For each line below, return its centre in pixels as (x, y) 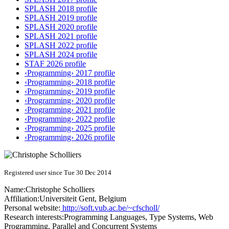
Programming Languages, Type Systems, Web (139, 217)
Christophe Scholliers (60, 190)
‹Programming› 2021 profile (70, 110)
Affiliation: (22, 199)
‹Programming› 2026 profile (70, 138)
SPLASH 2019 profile (61, 18)
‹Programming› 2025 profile (70, 128)
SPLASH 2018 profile (61, 9)
